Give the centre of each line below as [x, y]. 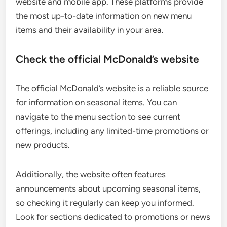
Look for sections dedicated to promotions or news [113, 217]
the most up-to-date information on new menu [104, 16]
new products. [43, 145]
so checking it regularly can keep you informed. [105, 203]
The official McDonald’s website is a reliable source [112, 88]
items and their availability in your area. [90, 30]
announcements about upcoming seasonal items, [108, 189]
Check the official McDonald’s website [108, 59]
